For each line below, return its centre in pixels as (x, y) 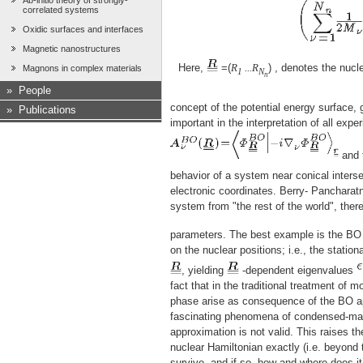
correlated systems (61, 10)
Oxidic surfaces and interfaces (83, 30)
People (35, 91)
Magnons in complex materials (82, 68)
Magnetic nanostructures (72, 49)
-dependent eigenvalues (297, 271)
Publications (47, 110)
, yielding (205, 271)
